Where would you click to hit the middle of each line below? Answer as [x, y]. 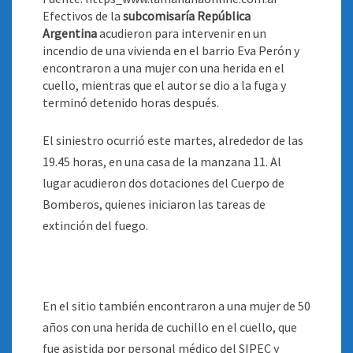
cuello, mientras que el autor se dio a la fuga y [164, 85]
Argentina [70, 33]
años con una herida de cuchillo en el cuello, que [170, 327]
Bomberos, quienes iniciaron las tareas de [154, 204]
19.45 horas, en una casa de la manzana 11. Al [162, 162]
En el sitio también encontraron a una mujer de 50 [176, 306]
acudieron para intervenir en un [182, 33]
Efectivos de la [83, 16]
